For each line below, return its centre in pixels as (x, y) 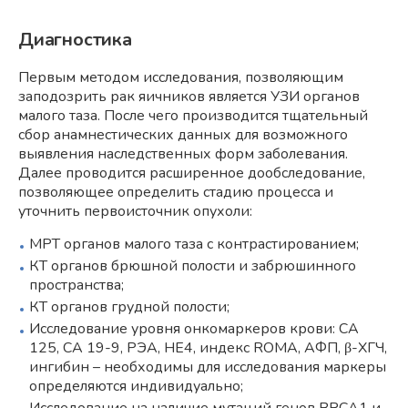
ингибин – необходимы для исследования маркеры (208, 367)
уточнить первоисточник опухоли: (135, 211)
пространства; (76, 285)
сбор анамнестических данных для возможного (183, 134)
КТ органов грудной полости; (129, 306)
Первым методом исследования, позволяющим (181, 77)
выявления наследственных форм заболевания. (183, 153)
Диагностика (75, 39)
